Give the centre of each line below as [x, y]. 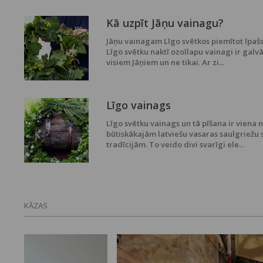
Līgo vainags [139, 105]
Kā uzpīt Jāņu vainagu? [165, 23]
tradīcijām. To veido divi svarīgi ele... [176, 144]
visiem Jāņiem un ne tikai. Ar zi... [166, 62]
